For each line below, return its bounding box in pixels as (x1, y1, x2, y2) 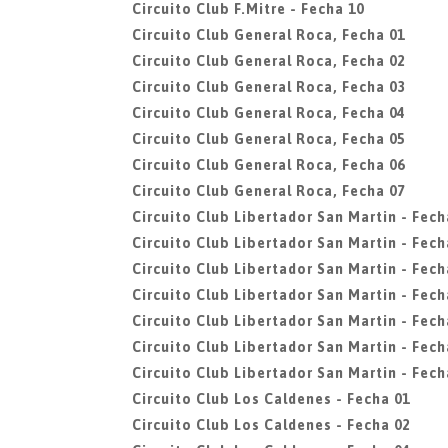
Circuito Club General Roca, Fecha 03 (132, 79, 405, 95)
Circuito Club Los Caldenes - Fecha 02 (132, 417, 410, 433)
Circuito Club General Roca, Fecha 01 (132, 27, 405, 43)
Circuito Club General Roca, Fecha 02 (132, 53, 405, 69)
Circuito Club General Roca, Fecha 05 (132, 131, 405, 147)
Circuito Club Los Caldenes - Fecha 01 (132, 391, 410, 407)
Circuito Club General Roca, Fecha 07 (132, 183, 405, 199)
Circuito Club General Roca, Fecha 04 (132, 105, 405, 121)
